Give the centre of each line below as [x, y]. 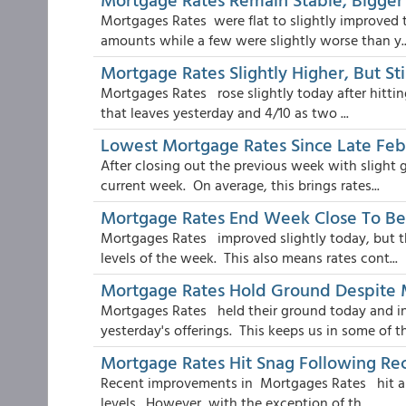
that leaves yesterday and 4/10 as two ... [225, 112]
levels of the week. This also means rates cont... [249, 257]
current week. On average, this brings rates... [240, 185]
